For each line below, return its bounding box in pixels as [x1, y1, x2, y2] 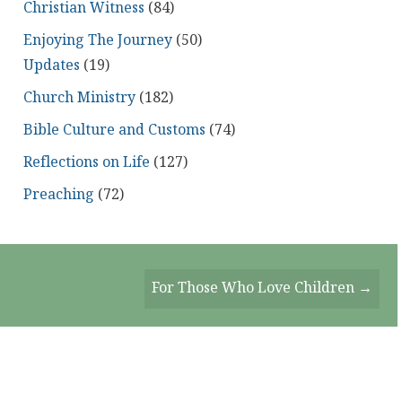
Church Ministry [22, 89, 135, 107]
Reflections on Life [22, 153, 150, 171]
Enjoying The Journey [22, 31, 172, 49]
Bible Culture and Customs [22, 121, 205, 139]
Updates [22, 57, 80, 74]
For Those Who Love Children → [152, 279, 372, 297]
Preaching [22, 186, 94, 204]
